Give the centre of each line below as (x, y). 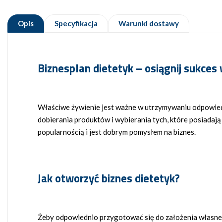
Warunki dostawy (149, 24)
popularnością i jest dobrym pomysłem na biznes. (117, 132)
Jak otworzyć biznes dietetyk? (109, 179)
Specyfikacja (76, 24)
